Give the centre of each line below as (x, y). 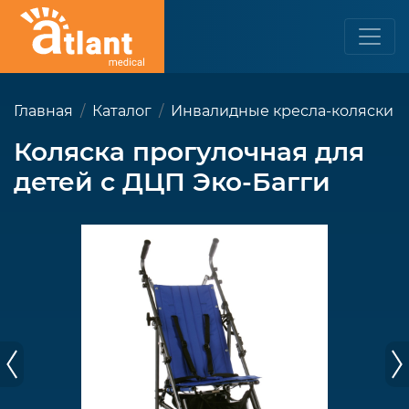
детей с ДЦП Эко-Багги (172, 182)
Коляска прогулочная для (189, 152)
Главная (43, 111)
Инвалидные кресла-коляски (282, 111)
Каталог (122, 111)
